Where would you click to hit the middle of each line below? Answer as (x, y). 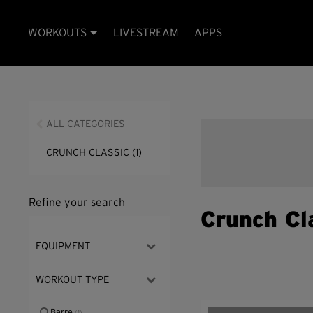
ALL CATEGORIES (86, 124)
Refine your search (77, 202)
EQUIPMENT (63, 247)
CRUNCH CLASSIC (89, 152)
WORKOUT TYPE (73, 280)
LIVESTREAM (146, 33)
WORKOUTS (59, 33)
